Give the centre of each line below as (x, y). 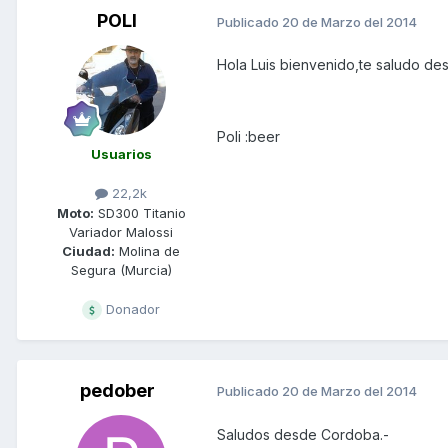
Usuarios (121, 154)
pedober (117, 390)
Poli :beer (248, 137)
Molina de (147, 250)
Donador (131, 308)
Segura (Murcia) (121, 269)
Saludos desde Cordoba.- (303, 434)
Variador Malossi (121, 231)
